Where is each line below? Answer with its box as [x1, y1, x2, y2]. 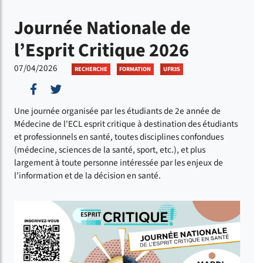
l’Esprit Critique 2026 [14, 37, 189, 64]
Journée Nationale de [14, 15, 191, 42]
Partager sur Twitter [60, 80, 155, 97]
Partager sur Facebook [36, 80, 143, 97]
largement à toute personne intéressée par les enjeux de [14, 156, 223, 170]
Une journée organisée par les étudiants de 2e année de [14, 104, 221, 118]
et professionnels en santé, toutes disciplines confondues [14, 130, 224, 144]
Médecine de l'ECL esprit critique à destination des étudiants [14, 117, 238, 131]
